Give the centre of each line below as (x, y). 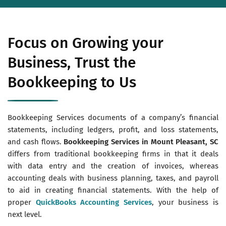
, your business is (185, 202)
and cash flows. (36, 142)
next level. (25, 214)
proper (22, 202)
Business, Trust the (72, 62)
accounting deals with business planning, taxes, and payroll (113, 178)
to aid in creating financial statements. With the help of (113, 190)
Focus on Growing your (86, 43)
